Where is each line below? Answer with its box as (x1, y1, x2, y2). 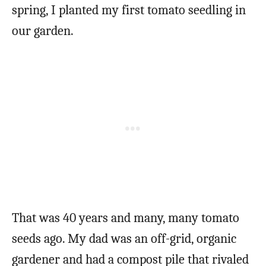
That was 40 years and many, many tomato (12, 210, 239, 226)
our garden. (12, 23, 74, 39)
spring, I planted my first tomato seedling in (12, 2, 246, 18)
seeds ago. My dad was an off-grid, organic (12, 230, 236, 246)
